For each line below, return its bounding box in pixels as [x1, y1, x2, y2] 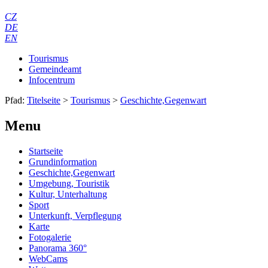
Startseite [29, 146, 63, 157]
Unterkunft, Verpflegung [29, 211, 121, 221]
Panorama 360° [29, 243, 87, 254]
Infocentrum [29, 75, 75, 86]
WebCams [29, 254, 68, 264]
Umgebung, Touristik [29, 178, 109, 189]
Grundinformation [29, 157, 97, 167]
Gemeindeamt [29, 64, 81, 75]
